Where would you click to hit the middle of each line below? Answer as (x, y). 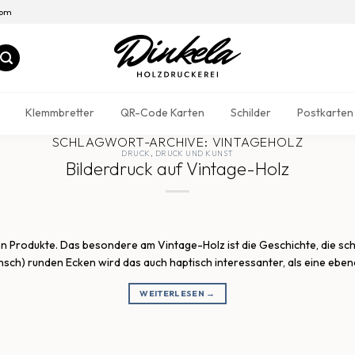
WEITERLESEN (173, 294)
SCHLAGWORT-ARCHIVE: (132, 142)
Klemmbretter (59, 113)
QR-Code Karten (162, 113)
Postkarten (325, 113)
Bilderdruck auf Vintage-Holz (177, 169)
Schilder (250, 113)
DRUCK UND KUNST (194, 153)
